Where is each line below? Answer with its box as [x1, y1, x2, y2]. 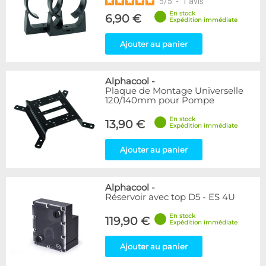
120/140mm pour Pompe [105, 95, 214, 106]
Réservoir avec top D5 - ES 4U [105, 192, 235, 202]
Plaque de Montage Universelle [105, 85, 243, 96]
